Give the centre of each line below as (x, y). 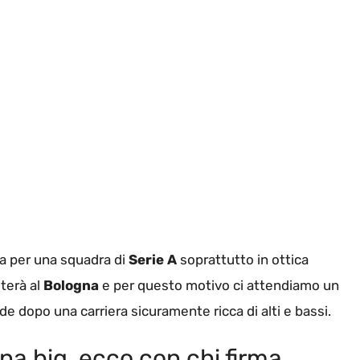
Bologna (71, 285)
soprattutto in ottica (243, 259)
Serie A (151, 259)
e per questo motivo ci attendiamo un (219, 285)
